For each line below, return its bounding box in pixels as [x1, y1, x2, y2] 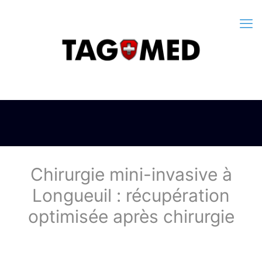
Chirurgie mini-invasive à [30, 164, 232, 185]
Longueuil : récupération [32, 185, 230, 206]
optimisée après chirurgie [27, 206, 235, 227]
